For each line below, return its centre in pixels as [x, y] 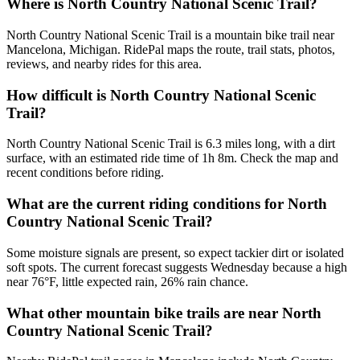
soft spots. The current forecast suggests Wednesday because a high [177, 267]
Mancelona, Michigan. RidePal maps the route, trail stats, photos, [171, 50]
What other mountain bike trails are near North [164, 313]
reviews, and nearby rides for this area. [104, 64]
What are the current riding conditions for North [167, 204]
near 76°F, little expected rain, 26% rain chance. [127, 281]
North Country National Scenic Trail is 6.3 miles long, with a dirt [171, 144]
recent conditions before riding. [85, 173]
